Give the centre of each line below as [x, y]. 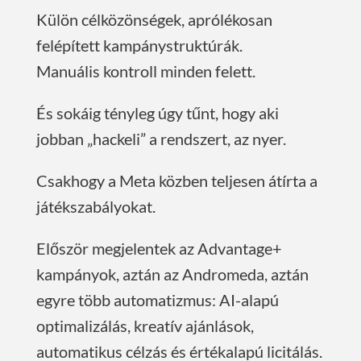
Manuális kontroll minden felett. [145, 71]
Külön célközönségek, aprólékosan [154, 20]
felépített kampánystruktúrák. [139, 46]
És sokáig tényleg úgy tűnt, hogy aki [157, 113]
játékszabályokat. [95, 207]
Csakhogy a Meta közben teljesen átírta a [176, 181]
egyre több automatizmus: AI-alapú [157, 300]
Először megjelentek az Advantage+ [159, 249]
